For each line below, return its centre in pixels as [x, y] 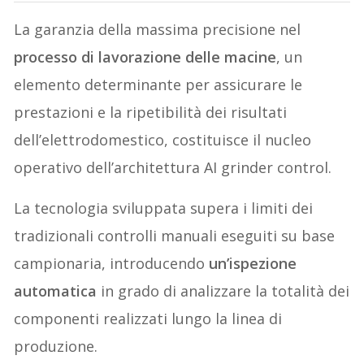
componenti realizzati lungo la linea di [148, 319]
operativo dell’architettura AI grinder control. [173, 168]
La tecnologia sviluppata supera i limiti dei [164, 208]
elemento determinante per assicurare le [158, 85]
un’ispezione [253, 264]
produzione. [56, 347]
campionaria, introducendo [112, 264]
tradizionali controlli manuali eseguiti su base [175, 236]
